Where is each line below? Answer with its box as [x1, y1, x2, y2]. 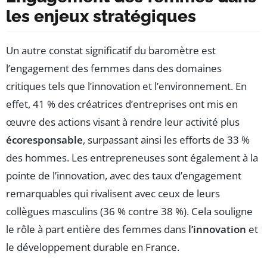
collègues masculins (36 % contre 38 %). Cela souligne [6, 204, 253, 218]
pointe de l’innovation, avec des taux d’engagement [6, 168, 241, 182]
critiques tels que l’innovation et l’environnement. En [6, 79, 247, 93]
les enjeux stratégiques [6, 6, 196, 26]
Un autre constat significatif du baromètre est [6, 43, 216, 57]
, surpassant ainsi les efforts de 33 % [83, 132, 250, 147]
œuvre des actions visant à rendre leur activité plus [6, 114, 240, 129]
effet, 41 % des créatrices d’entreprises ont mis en [6, 97, 238, 111]
